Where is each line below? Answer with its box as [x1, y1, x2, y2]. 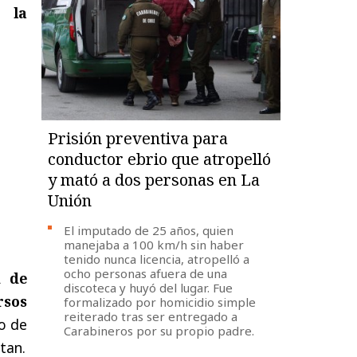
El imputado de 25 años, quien [64, 222, 234, 238]
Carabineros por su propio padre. [64, 322, 255, 339]
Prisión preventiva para [48, 127, 229, 149]
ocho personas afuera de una [64, 265, 228, 281]
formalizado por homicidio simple [64, 293, 257, 310]
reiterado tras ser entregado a [64, 308, 238, 324]
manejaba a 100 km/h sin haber [64, 236, 245, 253]
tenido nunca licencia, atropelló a [64, 250, 250, 267]
